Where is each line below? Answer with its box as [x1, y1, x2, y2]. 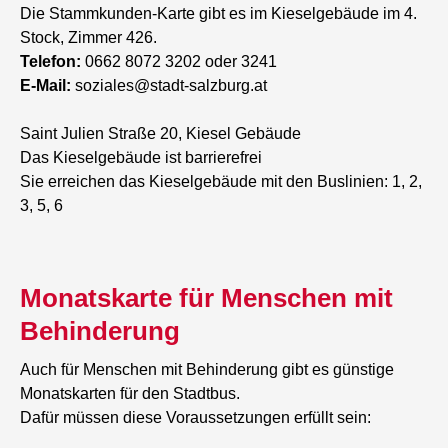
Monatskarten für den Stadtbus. [20, 385, 241, 403]
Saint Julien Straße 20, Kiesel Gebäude [20, 125, 302, 143]
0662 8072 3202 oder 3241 [81, 53, 278, 71]
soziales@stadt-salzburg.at [71, 77, 268, 95]
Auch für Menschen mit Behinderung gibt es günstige [20, 361, 395, 379]
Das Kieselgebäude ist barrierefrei [20, 149, 263, 167]
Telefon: [20, 53, 82, 71]
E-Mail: [20, 77, 72, 95]
